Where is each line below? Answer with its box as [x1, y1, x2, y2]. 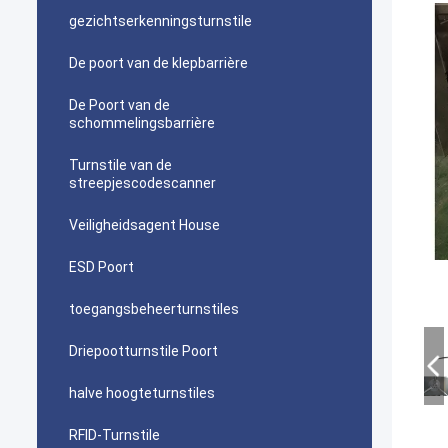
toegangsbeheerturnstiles [69, 301, 239, 317]
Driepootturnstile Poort [69, 343, 218, 359]
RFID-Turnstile [69, 427, 160, 443]
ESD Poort [69, 259, 134, 275]
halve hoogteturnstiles [69, 385, 215, 401]
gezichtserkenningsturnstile [69, 13, 252, 29]
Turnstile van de [69, 157, 172, 173]
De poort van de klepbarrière [69, 55, 248, 71]
